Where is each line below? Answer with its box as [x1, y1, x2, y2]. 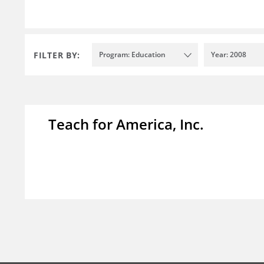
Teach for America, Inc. [48, 114, 204, 134]
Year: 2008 [211, 49, 246, 60]
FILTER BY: [34, 49, 80, 61]
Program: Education [99, 49, 166, 60]
